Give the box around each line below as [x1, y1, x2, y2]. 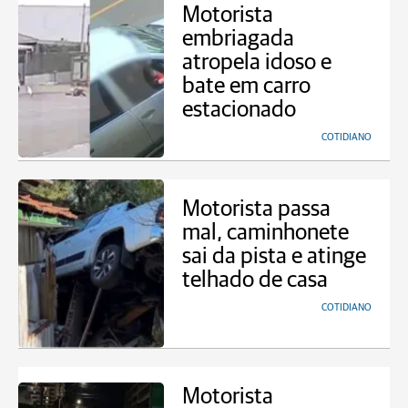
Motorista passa [182, 198, 331, 220]
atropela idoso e [182, 51, 331, 74]
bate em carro [182, 75, 311, 97]
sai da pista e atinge [182, 245, 366, 268]
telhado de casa [182, 269, 328, 291]
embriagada [182, 27, 294, 50]
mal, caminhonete [182, 221, 349, 244]
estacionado [182, 98, 296, 121]
